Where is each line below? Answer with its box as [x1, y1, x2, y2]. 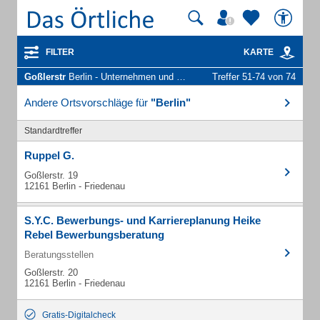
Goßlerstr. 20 [24, 267, 78, 278]
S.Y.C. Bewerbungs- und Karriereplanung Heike [24, 214, 261, 226]
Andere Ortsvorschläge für [24, 96, 151, 109]
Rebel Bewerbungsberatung [24, 229, 164, 241]
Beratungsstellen [24, 249, 94, 260]
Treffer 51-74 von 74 [212, 71, 296, 82]
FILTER [46, 47, 74, 57]
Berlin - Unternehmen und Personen [66, 71, 176, 82]
